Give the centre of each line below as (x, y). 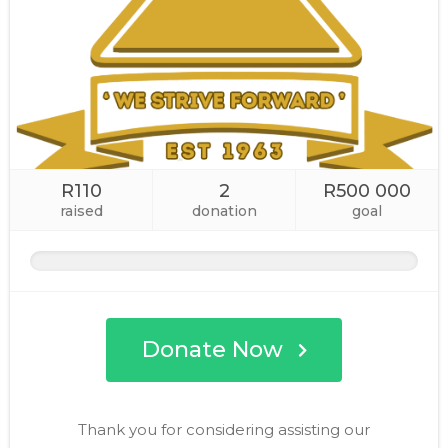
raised (81, 211)
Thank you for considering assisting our (224, 430)
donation (224, 211)
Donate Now (212, 350)
